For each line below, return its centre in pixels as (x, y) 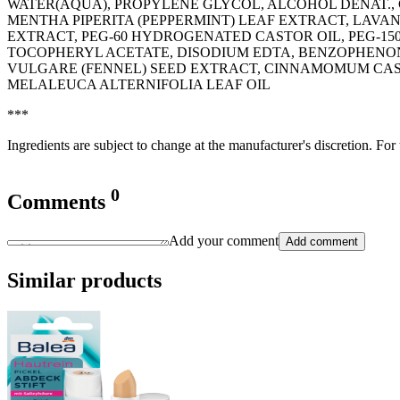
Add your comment (224, 241)
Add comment (322, 242)
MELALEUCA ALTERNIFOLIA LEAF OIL (139, 84)
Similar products (84, 281)
